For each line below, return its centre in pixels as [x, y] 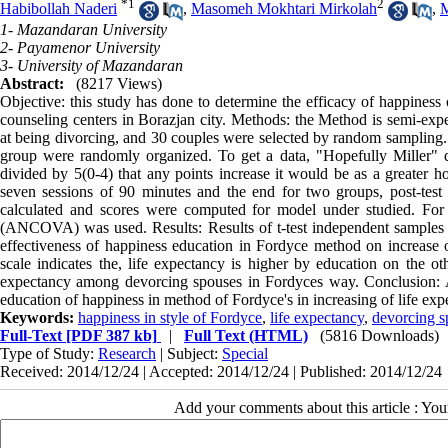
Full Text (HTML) [246, 335]
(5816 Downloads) [379, 335]
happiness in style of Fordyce [170, 317]
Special [245, 353]
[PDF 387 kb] [109, 335]
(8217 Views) [119, 83]
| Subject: [189, 353]
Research [127, 353]
